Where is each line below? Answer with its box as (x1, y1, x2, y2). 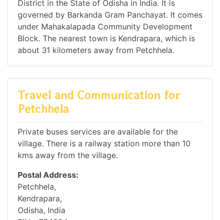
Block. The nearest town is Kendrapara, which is (18, 33, 195, 44)
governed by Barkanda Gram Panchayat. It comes (18, 10, 202, 20)
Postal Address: (18, 169, 79, 180)
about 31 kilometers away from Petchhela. (18, 45, 174, 55)
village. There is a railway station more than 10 (18, 138, 191, 148)
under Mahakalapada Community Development (18, 22, 192, 32)
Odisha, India (18, 205, 65, 215)
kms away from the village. (18, 150, 118, 160)
